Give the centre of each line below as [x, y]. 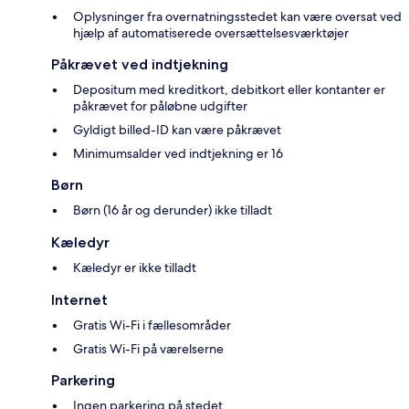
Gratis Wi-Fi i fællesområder [152, 325]
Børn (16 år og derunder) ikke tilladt [173, 210]
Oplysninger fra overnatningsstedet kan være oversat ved [237, 17]
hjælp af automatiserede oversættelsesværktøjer [211, 33]
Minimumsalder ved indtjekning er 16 [178, 154]
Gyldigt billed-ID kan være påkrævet [177, 130]
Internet [79, 300]
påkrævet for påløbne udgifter [160, 106]
